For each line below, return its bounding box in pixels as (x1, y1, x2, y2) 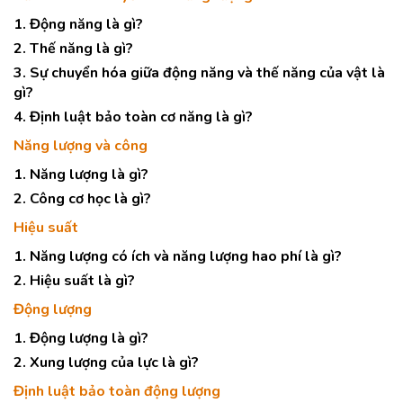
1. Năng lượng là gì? (13, 165, 148, 184)
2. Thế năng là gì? (13, 39, 133, 58)
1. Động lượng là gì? (13, 328, 148, 348)
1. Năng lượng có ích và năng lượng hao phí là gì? (13, 246, 342, 266)
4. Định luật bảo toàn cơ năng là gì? (13, 107, 253, 127)
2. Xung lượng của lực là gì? (13, 353, 199, 372)
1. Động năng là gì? (13, 14, 143, 34)
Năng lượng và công (13, 136, 148, 156)
